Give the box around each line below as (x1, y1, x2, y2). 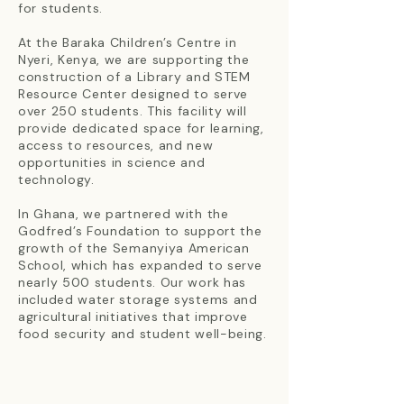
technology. (18, 171, 95, 188)
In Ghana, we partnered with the (18, 206, 229, 222)
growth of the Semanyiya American (18, 240, 250, 256)
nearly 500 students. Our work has (18, 274, 247, 290)
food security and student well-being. (18, 326, 267, 342)
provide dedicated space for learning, (18, 120, 264, 136)
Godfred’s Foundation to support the (18, 223, 262, 239)
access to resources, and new (18, 137, 214, 153)
